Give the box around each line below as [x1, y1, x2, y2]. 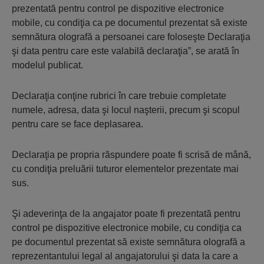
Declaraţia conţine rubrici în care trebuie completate [12, 91, 226, 101]
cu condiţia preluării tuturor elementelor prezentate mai [12, 164, 239, 174]
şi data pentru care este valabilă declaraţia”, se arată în [12, 46, 239, 57]
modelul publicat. [12, 60, 83, 71]
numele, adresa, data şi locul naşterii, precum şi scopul [12, 105, 240, 115]
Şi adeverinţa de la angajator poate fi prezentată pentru [12, 209, 240, 219]
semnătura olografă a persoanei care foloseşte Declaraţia [12, 32, 250, 42]
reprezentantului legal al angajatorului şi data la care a [12, 251, 238, 262]
